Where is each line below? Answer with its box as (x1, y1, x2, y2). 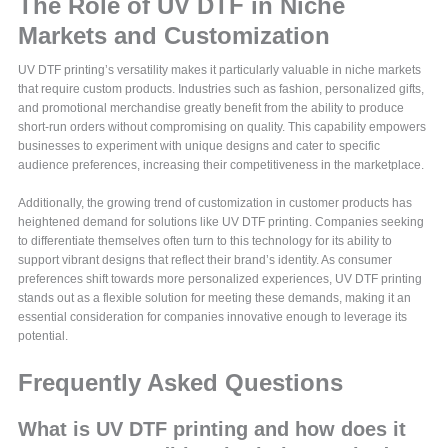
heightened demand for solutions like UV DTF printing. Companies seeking (18, 214, 425, 229)
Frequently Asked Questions (18, 368, 344, 396)
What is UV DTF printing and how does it (18, 417, 407, 440)
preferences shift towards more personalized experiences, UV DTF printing (18, 271, 423, 286)
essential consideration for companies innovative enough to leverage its (18, 309, 408, 324)
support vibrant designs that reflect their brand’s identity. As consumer (18, 252, 393, 267)
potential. (18, 328, 69, 343)
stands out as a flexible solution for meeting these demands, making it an (18, 290, 412, 305)
